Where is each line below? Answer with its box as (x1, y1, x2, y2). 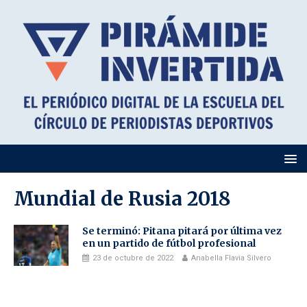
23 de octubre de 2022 (93, 254, 173, 262)
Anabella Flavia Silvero (191, 254, 271, 262)
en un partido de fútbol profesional (82, 237, 256, 249)
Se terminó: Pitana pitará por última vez (82, 225, 282, 237)
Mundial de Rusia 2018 (14, 186, 231, 211)
